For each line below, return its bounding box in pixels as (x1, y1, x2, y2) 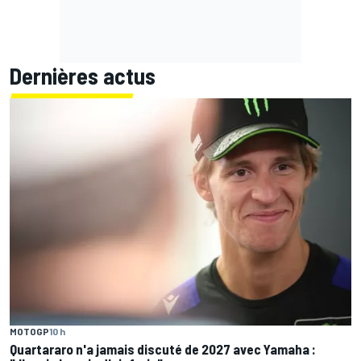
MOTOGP (10, 326, 49, 338)
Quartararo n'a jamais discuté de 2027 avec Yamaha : (10, 341, 316, 358)
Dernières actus (10, 61, 156, 89)
